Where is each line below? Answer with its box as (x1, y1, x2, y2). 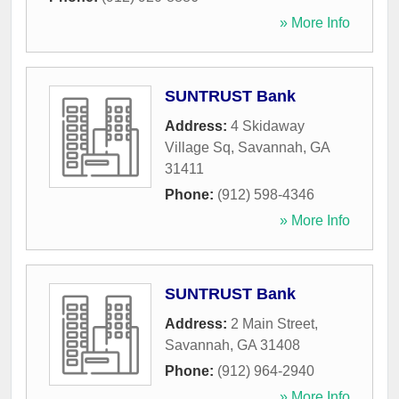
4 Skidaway (231, 118, 305, 134)
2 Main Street (231, 316, 314, 332)
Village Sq (165, 140, 231, 156)
